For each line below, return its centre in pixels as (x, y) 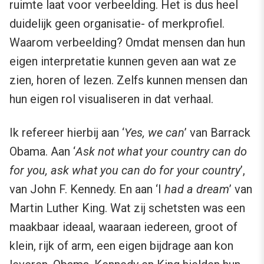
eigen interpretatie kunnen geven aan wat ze (123, 62)
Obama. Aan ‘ (42, 152)
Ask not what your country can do (161, 152)
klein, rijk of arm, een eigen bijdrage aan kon (121, 246)
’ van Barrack (217, 133)
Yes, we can (154, 133)
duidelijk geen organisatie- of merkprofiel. (117, 24)
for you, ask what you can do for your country (125, 171)
